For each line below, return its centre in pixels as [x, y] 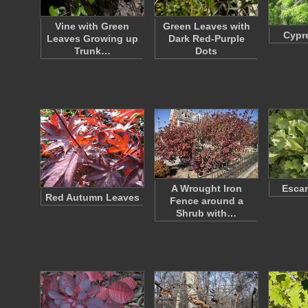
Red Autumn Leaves [92, 197]
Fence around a [206, 201]
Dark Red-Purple [206, 38]
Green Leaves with [206, 26]
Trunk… [92, 51]
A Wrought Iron [206, 188]
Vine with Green [92, 26]
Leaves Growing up [92, 38]
